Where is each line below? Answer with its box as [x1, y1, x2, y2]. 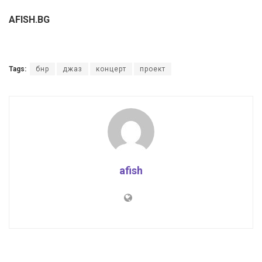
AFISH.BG [9, 13, 50, 25]
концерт [96, 64, 126, 73]
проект [140, 64, 166, 73]
